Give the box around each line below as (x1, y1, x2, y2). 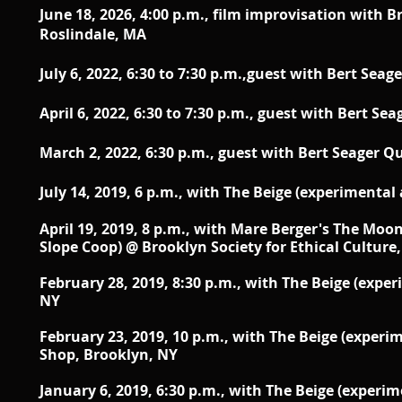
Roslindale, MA (39, 24, 146, 44)
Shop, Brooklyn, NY (39, 345, 178, 364)
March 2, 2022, (39, 143, 145, 162)
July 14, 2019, (39, 182, 135, 202)
